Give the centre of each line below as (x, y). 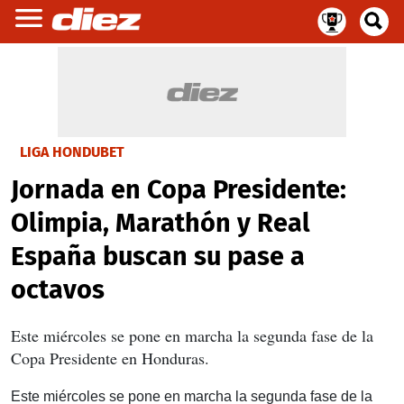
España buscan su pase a (158, 257)
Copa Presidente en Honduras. (110, 358)
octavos (58, 290)
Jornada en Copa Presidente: (179, 190)
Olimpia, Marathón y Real (161, 223)
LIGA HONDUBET (72, 152)
